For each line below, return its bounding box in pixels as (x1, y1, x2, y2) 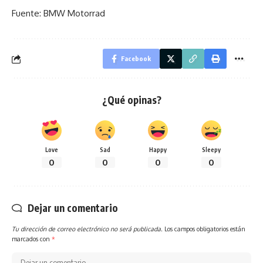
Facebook (121, 55, 151, 63)
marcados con (12, 235, 52, 243)
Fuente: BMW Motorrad (12, 8, 105, 19)
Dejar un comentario (28, 201, 118, 215)
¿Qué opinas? (102, 93, 161, 107)
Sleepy (201, 146, 221, 154)
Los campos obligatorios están (164, 225, 245, 233)
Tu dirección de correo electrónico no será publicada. (12, 225, 163, 233)
